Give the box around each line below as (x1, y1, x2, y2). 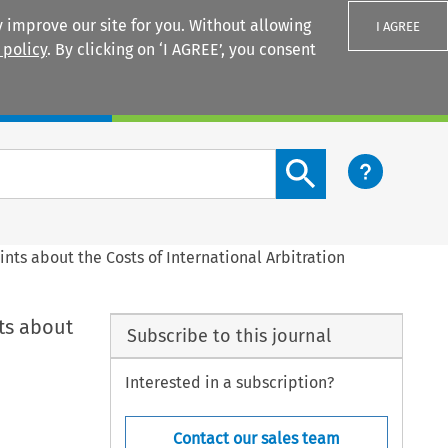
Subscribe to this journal (126, 324, 331, 347)
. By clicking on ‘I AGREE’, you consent (47, 40, 316, 59)
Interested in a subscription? (125, 373, 335, 393)
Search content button (275, 150, 439, 170)
